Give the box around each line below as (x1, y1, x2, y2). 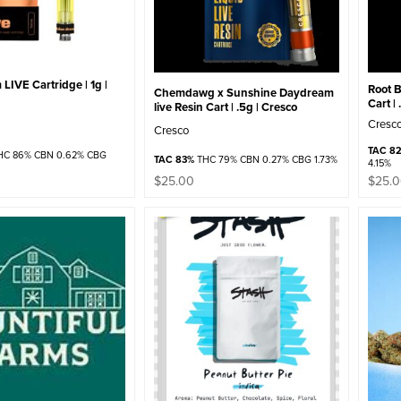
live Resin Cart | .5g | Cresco (154, 98, 298, 115)
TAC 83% (154, 152, 195, 167)
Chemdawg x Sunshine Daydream (154, 83, 335, 101)
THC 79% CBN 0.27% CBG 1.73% (194, 152, 338, 167)
